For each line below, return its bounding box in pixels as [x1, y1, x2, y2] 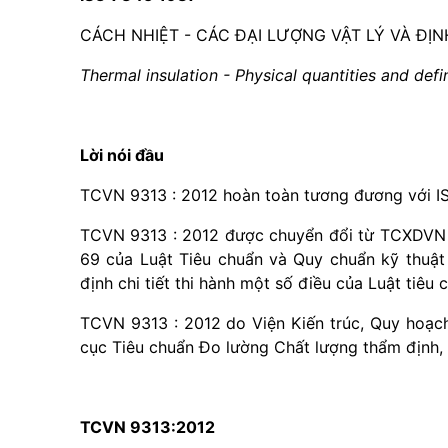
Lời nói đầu [80, 145, 164, 165]
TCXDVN [379, 225, 446, 245]
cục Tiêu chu [80, 337, 176, 357]
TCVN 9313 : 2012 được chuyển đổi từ [80, 225, 380, 245]
